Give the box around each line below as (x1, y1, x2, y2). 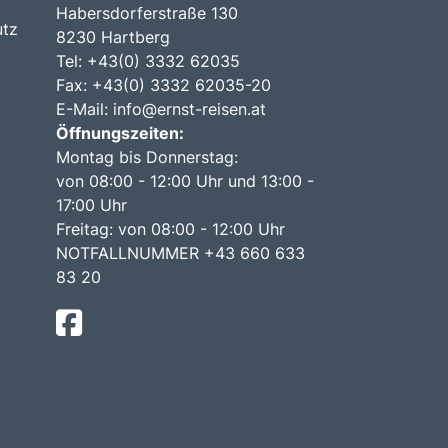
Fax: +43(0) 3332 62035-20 (55, 74, 271, 95)
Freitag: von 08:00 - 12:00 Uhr (55, 218, 285, 239)
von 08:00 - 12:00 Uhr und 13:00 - (55, 170, 314, 191)
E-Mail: (55, 98, 113, 119)
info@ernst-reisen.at (112, 98, 266, 119)
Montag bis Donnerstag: (55, 146, 238, 167)
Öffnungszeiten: (55, 122, 184, 143)
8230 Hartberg (55, 26, 170, 47)
